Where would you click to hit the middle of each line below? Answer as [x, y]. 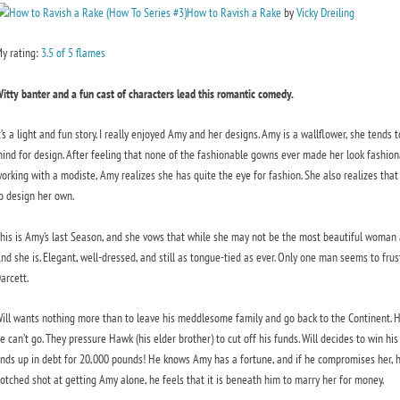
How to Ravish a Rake [233, 12]
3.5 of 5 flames [73, 53]
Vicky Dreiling [325, 12]
